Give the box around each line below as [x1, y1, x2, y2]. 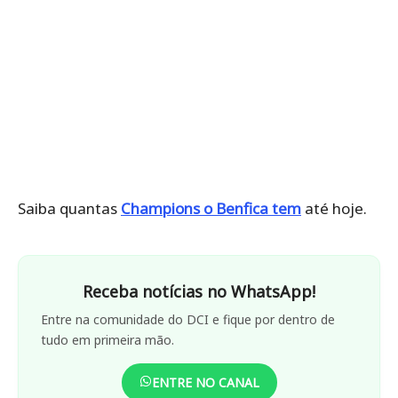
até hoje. [301, 197, 367, 219]
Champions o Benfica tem [121, 197, 301, 219]
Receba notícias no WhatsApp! [83, 280, 315, 302]
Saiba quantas [18, 197, 121, 219]
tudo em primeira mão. [41, 330, 174, 348]
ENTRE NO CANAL [151, 373, 259, 391]
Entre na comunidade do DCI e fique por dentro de [41, 310, 335, 328]
